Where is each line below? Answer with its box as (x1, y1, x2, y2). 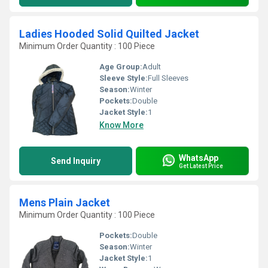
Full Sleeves (148, 74, 188, 83)
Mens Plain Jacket (19, 196, 110, 209)
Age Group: (99, 62, 142, 71)
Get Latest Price (179, 162, 223, 169)
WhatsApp (179, 153, 218, 163)
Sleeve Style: (99, 74, 148, 83)
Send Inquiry (51, 156, 100, 166)
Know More (99, 120, 144, 130)
